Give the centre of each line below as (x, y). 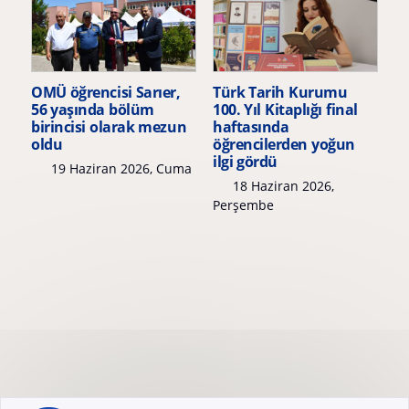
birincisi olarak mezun (109, 126)
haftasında (251, 126)
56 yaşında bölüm (93, 109)
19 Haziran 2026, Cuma (119, 168)
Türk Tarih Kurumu (280, 92)
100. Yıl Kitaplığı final (285, 109)
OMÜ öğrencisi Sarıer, (106, 92)
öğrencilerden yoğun (284, 144)
